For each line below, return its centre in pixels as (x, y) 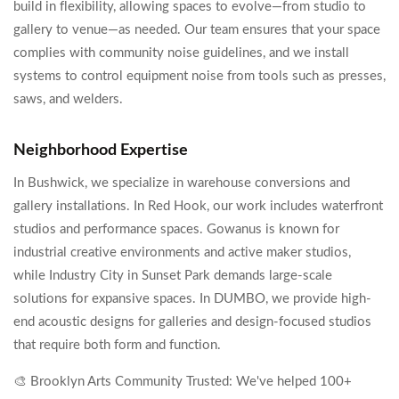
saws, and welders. (68, 99)
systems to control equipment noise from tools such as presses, (199, 76)
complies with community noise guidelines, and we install (181, 53)
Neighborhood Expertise (101, 151)
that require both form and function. (117, 345)
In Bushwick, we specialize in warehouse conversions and (182, 183)
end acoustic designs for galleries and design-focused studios (192, 322)
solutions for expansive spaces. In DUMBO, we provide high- (192, 299)
